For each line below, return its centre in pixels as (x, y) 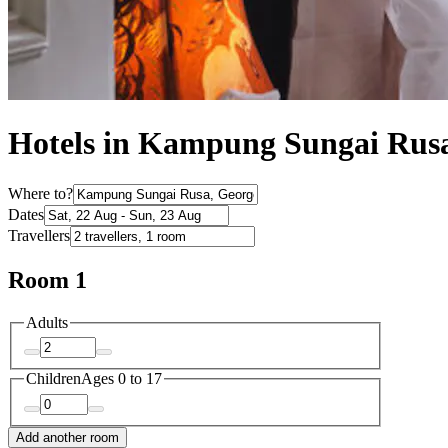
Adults (47, 322)
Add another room (67, 437)
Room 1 (47, 279)
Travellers (39, 235)
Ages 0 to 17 (121, 379)
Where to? (40, 193)
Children (53, 379)
